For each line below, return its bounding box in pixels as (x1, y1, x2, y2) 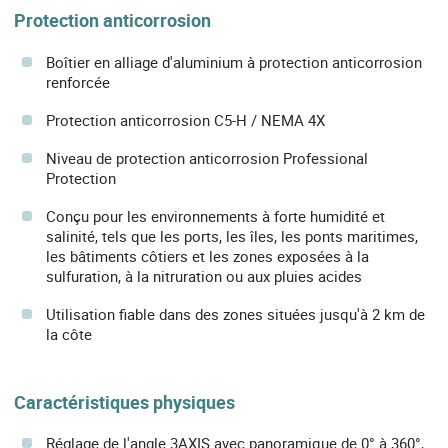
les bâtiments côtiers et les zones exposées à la (46, 245, 369, 266)
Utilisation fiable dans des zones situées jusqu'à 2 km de (46, 303, 425, 324)
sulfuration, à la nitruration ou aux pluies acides (46, 265, 362, 286)
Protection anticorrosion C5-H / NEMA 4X (46, 109, 325, 130)
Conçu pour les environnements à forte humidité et (46, 205, 385, 226)
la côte (46, 323, 92, 344)
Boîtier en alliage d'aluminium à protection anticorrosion (46, 51, 422, 72)
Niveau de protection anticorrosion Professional (46, 147, 368, 168)
